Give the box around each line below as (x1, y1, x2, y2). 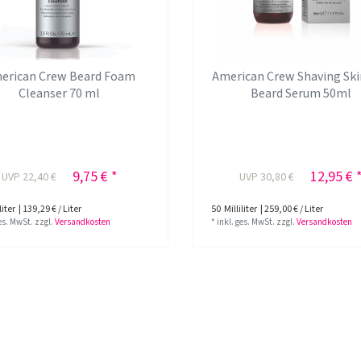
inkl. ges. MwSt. (217, 215, 276, 228)
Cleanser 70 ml (19, 84, 101, 102)
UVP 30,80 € (239, 168, 295, 185)
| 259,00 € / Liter (259, 201, 324, 216)
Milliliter (222, 201, 258, 216)
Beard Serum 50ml (251, 84, 352, 102)
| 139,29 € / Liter (17, 201, 82, 216)
